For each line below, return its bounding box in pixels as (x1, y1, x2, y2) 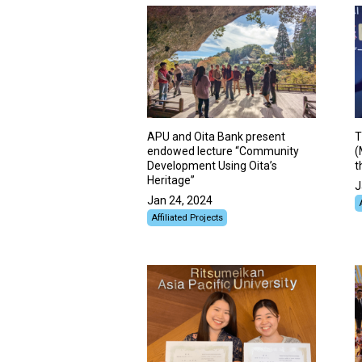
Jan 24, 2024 (147, 194, 213, 208)
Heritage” (147, 174, 195, 187)
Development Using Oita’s (147, 159, 277, 173)
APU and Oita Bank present (147, 130, 285, 144)
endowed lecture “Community (147, 145, 299, 158)
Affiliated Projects (151, 213, 223, 224)
